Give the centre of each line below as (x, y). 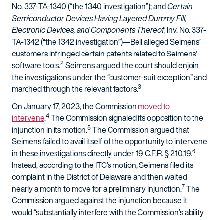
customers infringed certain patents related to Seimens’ (105, 54)
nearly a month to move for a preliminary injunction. (97, 189)
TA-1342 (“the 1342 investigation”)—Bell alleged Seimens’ (106, 42)
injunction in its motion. (50, 130)
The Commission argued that (140, 130)
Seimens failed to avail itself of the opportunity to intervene (110, 141)
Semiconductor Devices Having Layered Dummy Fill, (99, 18)
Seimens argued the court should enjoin (131, 65)
